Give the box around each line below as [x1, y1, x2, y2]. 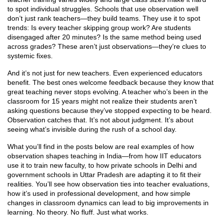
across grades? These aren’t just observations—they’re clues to [7, 42, 206, 50]
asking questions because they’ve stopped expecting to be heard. [7, 107, 212, 114]
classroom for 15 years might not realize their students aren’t [7, 97, 197, 105]
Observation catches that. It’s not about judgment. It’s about [7, 116, 193, 124]
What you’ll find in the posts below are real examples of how [7, 143, 194, 150]
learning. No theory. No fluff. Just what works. [7, 208, 148, 216]
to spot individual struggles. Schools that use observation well [7, 5, 198, 13]
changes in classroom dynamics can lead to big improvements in [7, 199, 209, 207]
